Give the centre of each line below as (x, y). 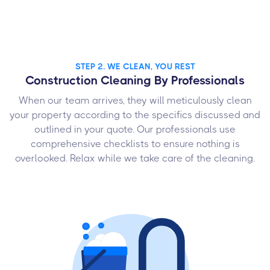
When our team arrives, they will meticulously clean (135, 101)
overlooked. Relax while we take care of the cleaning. (135, 159)
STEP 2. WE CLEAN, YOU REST (135, 67)
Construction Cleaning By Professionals (135, 81)
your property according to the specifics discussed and (135, 115)
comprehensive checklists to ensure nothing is (135, 144)
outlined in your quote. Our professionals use (135, 130)
